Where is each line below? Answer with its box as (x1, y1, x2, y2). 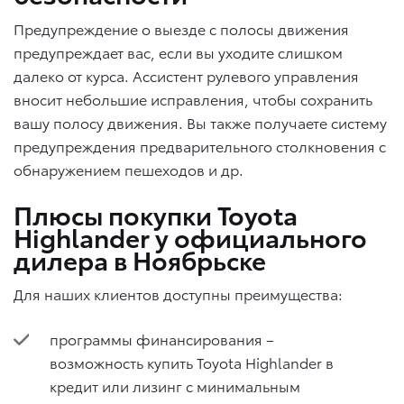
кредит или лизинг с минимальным (50, 374, 300, 396)
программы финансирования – (50, 327, 274, 349)
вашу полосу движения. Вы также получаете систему (14, 111, 387, 133)
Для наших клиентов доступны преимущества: (14, 282, 343, 304)
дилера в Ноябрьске (14, 240, 266, 277)
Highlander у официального (14, 217, 367, 254)
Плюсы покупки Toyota (14, 195, 298, 232)
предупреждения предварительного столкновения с (14, 134, 386, 156)
